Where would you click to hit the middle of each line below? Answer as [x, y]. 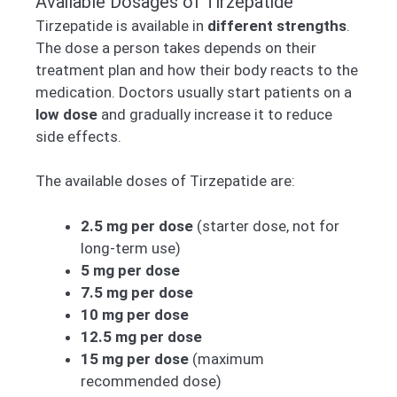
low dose [66, 114]
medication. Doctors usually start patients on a [194, 92]
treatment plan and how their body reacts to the [197, 70]
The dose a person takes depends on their [176, 47]
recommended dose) [151, 381]
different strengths [277, 25]
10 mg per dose [135, 314]
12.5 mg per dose [141, 336]
